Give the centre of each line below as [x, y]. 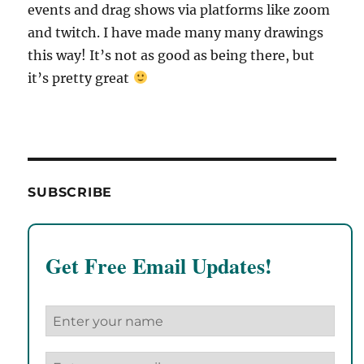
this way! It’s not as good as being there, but [171, 55]
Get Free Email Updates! [159, 265]
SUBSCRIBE [70, 192]
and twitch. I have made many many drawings [176, 32]
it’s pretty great [80, 78]
